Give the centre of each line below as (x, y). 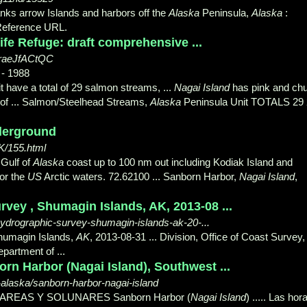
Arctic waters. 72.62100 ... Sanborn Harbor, (140, 176)
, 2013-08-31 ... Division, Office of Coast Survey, (197, 236)
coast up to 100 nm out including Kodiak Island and (178, 162)
